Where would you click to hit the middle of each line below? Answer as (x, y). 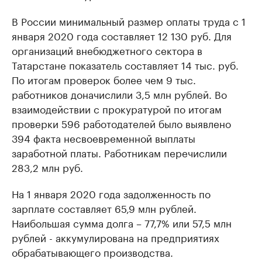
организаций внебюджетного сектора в (107, 50)
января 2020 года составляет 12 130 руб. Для (122, 35)
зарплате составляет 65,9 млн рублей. (104, 208)
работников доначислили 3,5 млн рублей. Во (119, 94)
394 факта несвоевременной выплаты (104, 138)
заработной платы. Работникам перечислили (119, 152)
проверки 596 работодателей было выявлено (121, 123)
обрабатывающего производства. (92, 252)
